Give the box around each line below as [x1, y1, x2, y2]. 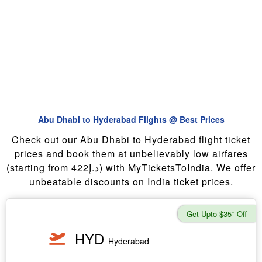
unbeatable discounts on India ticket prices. [29, 175, 233, 188]
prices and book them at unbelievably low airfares [14, 147, 248, 160]
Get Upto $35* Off [187, 208, 247, 219]
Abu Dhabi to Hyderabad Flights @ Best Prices [37, 113, 225, 125]
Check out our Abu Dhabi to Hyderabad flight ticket [12, 133, 250, 146]
